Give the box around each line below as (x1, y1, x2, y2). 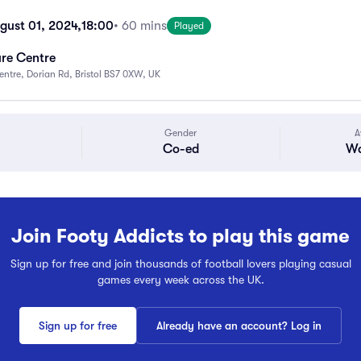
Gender (164, 127, 197, 139)
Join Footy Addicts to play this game (11, 222, 350, 250)
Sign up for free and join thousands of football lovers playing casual (10, 257, 351, 270)
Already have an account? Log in (156, 319, 322, 332)
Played (174, 20, 204, 31)
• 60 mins (114, 19, 167, 33)
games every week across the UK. (97, 273, 264, 286)
